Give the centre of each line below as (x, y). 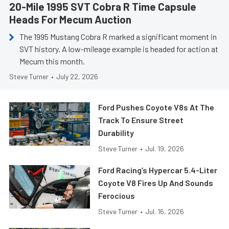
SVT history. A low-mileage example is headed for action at (119, 49)
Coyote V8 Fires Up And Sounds (156, 183)
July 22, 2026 (77, 77)
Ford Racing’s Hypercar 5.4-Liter (158, 170)
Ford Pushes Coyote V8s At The (156, 107)
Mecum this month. (52, 61)
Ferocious (117, 196)
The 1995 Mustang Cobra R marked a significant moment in (118, 37)
